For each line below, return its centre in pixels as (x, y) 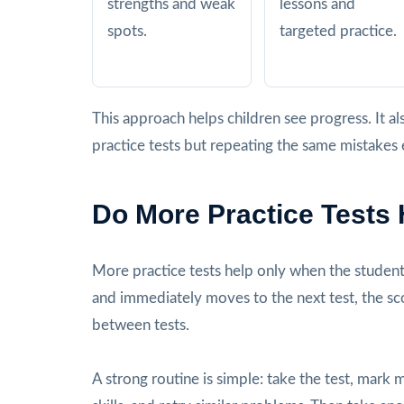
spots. (127, 31)
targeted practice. (338, 31)
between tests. (141, 325)
